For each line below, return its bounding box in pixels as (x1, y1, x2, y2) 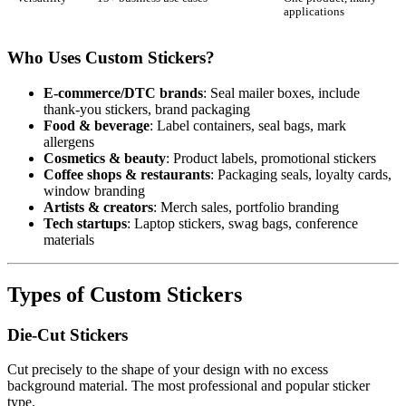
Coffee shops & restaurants (43, 166, 210, 182)
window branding (43, 182, 145, 198)
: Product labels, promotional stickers (166, 150, 376, 166)
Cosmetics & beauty (43, 150, 166, 166)
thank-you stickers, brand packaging (43, 101, 250, 117)
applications (284, 5, 344, 19)
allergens (43, 133, 94, 150)
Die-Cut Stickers (7, 324, 128, 344)
